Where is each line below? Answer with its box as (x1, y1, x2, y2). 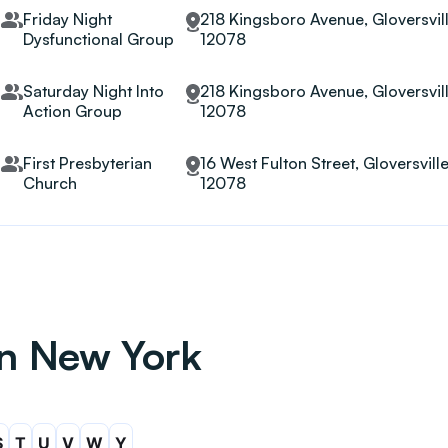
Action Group (22, 101, 122, 121)
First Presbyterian (22, 153, 152, 173)
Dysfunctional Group (22, 29, 174, 49)
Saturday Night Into (22, 81, 164, 101)
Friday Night (22, 9, 112, 29)
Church (22, 173, 77, 193)
